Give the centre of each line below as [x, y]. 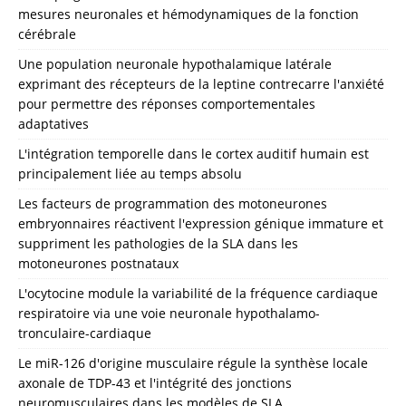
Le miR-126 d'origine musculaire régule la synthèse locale [193, 362]
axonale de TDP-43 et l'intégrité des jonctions [155, 382]
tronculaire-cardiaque [85, 333]
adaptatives [53, 123]
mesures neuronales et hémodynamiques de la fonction [188, 14]
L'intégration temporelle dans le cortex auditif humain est [193, 153]
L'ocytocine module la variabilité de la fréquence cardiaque [198, 293]
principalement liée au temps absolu [130, 173]
